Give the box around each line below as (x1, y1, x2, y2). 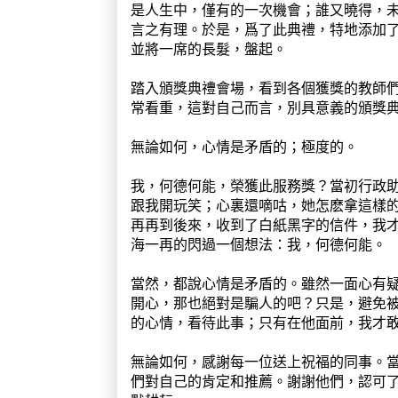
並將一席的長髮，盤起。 (131, 39, 287, 58)
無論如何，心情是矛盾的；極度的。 (131, 137, 358, 155)
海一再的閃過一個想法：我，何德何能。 (131, 235, 386, 253)
